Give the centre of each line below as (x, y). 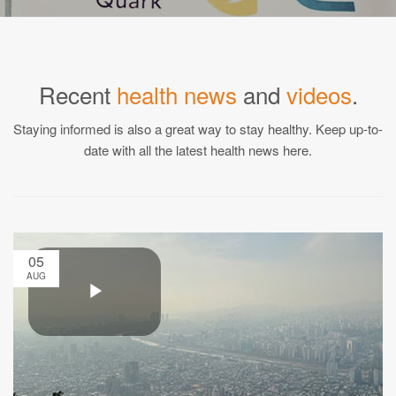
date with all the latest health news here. (198, 150)
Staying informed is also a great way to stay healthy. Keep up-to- (198, 129)
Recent (77, 94)
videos (319, 94)
